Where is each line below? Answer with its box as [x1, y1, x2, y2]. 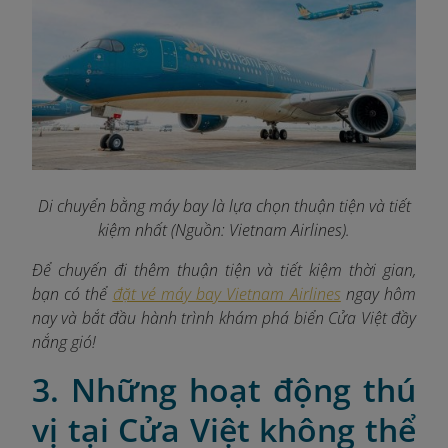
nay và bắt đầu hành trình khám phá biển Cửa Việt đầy [32, 306, 416, 329]
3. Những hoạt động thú [32, 367, 416, 411]
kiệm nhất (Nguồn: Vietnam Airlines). [98, 218, 350, 241]
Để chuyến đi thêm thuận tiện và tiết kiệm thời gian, [32, 258, 416, 281]
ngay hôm [340, 282, 417, 305]
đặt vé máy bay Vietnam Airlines [112, 282, 341, 305]
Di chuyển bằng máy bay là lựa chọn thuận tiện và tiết [37, 194, 411, 217]
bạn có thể [32, 282, 113, 305]
